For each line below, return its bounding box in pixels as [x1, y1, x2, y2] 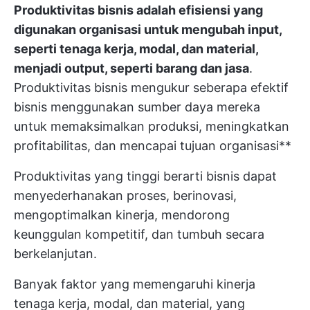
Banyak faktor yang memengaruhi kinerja [14, 277, 255, 291]
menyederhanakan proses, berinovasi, [14, 188, 237, 203]
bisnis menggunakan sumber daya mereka [14, 100, 260, 114]
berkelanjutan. [14, 246, 97, 261]
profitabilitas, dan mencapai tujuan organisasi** [14, 138, 291, 153]
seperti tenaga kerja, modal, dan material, [14, 42, 258, 56]
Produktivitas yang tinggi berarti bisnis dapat [14, 169, 277, 183]
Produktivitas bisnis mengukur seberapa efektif [14, 80, 289, 95]
